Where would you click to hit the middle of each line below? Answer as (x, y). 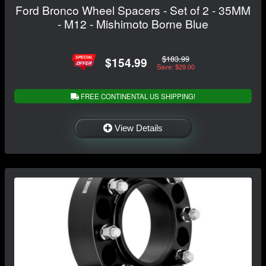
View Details (139, 128)
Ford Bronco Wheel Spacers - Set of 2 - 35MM (133, 10)
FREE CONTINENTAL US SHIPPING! (137, 96)
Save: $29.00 (175, 66)
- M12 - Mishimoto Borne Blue (133, 24)
